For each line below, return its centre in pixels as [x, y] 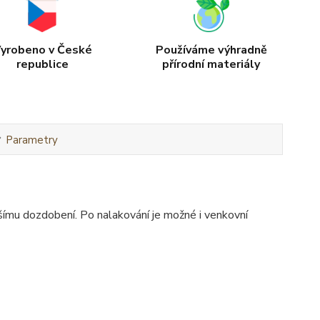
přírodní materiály [211, 64]
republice [42, 64]
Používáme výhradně [211, 50]
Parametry [31, 140]
